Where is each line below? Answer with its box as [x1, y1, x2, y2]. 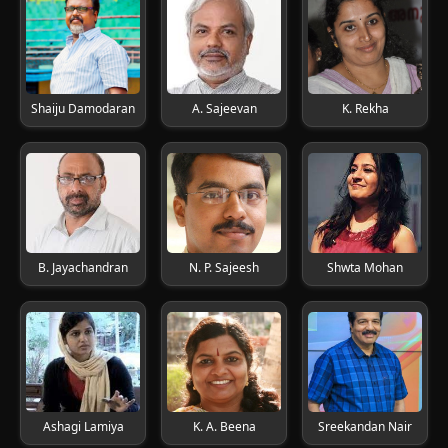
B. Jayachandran [38, 259, 128, 276]
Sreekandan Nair [318, 418, 412, 435]
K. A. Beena [192, 418, 256, 435]
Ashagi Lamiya [42, 418, 124, 435]
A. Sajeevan [191, 100, 257, 117]
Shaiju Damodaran [31, 100, 135, 117]
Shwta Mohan [327, 259, 403, 276]
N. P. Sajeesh [189, 259, 259, 276]
